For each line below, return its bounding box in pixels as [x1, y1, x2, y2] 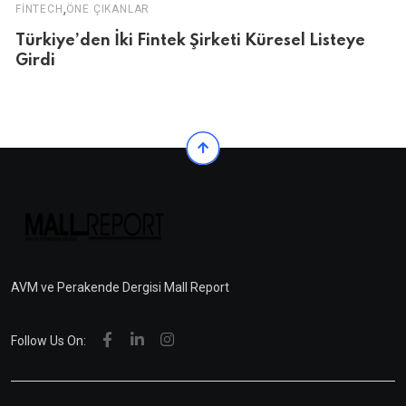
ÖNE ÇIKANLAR [65, 3, 150, 16]
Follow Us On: [11, 333, 86, 349]
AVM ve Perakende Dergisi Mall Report [11, 280, 229, 295]
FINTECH [15, 3, 63, 16]
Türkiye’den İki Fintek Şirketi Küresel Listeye [15, 33, 365, 50]
